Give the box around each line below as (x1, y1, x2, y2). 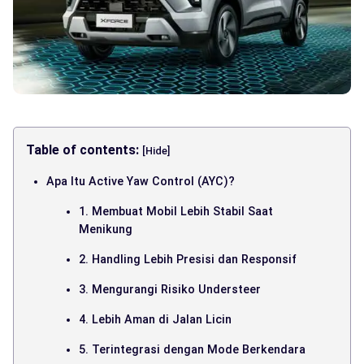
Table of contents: (26, 141, 142, 158)
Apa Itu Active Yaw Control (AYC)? (46, 174, 235, 188)
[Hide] (142, 144, 170, 157)
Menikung (79, 222, 132, 236)
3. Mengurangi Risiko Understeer (79, 282, 261, 296)
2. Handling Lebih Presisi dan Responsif (79, 252, 297, 266)
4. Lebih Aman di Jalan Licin (79, 312, 232, 326)
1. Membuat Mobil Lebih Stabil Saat (79, 204, 273, 218)
